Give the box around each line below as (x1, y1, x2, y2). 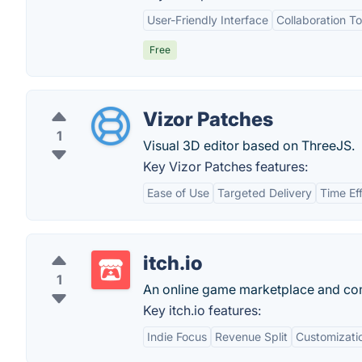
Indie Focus (147, 330, 207, 343)
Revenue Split (215, 330, 288, 343)
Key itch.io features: (143, 302, 261, 318)
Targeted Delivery (217, 186, 312, 200)
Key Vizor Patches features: (143, 158, 308, 175)
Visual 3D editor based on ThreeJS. (143, 137, 355, 154)
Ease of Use (147, 186, 209, 200)
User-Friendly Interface (147, 13, 268, 27)
